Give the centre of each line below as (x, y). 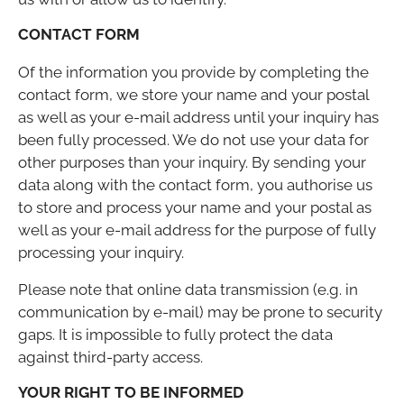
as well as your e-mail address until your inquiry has (198, 117)
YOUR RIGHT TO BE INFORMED (131, 392)
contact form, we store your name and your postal (193, 94)
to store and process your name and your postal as (195, 207)
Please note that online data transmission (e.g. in (188, 289)
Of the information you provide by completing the (193, 72)
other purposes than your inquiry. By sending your (192, 162)
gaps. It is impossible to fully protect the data (175, 334)
